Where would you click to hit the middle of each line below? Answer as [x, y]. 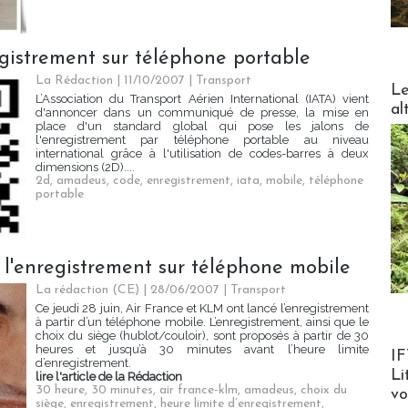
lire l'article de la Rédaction [109, 377]
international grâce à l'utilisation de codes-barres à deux [202, 154]
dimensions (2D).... [85, 168]
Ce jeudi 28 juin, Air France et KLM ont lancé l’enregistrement [202, 309]
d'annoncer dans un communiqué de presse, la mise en [202, 113]
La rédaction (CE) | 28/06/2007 [127, 291]
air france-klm [199, 391]
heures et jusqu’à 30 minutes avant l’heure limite [202, 350]
